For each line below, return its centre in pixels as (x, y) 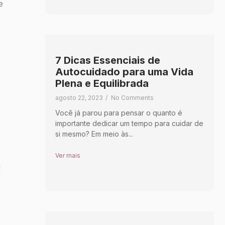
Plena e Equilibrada (102, 83)
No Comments (132, 97)
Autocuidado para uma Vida (124, 72)
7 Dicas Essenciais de (107, 60)
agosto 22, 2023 (79, 97)
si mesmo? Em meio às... (94, 134)
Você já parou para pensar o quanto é (119, 113)
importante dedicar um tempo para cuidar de (129, 123)
